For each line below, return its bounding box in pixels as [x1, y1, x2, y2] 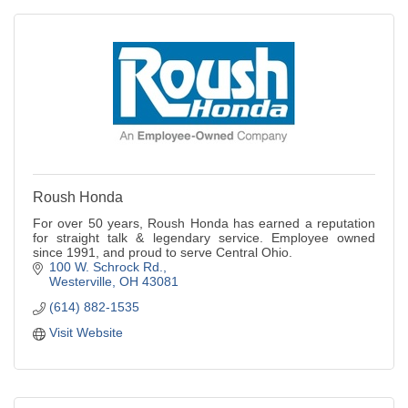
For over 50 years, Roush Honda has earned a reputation [33, 216, 375, 231]
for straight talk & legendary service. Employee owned [33, 230, 375, 246]
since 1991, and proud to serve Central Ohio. [33, 245, 292, 260]
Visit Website [48, 325, 123, 341]
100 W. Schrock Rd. [48, 260, 163, 275]
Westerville [48, 274, 112, 290]
